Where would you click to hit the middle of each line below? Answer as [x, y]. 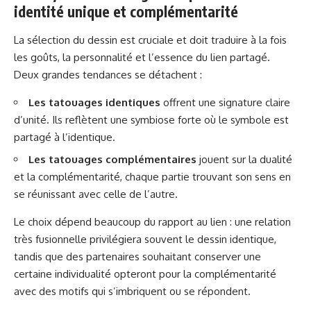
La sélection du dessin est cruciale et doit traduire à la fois [150, 40]
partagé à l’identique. [65, 137]
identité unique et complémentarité [126, 11]
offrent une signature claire [225, 102]
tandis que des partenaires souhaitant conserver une [137, 257]
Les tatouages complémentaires [112, 160]
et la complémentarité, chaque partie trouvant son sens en [152, 177]
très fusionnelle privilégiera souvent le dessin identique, [145, 239]
